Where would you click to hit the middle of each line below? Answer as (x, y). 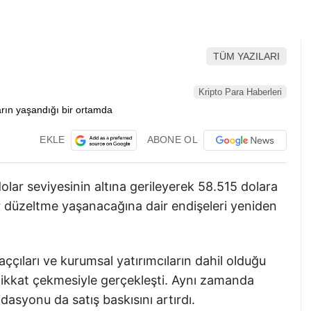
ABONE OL (172, 139)
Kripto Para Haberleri (240, 92)
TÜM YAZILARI (246, 57)
